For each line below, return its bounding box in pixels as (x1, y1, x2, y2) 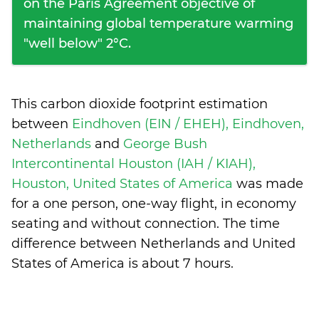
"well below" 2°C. (23, 36, 131, 51)
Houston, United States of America (11, 176, 236, 192)
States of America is (11, 256, 142, 271)
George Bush (123, 136, 207, 152)
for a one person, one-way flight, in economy (11, 196, 296, 211)
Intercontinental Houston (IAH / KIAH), (11, 156, 256, 172)
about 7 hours (142, 256, 231, 271)
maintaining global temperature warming (23, 16, 293, 31)
